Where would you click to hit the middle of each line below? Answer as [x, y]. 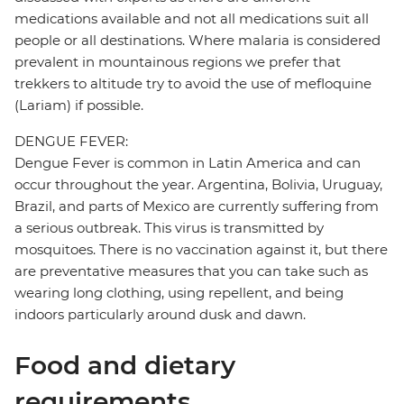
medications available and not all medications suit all [192, 19]
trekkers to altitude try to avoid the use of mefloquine [193, 84]
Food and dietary [125, 366]
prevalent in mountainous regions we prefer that [178, 62]
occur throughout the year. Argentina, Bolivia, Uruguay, [198, 185]
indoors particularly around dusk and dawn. [160, 315]
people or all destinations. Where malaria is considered [197, 41]
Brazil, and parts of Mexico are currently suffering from [197, 207]
